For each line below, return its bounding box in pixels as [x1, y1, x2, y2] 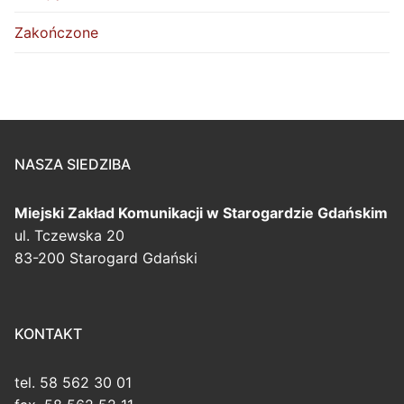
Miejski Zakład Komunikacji [14, 204, 207, 223]
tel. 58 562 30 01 [14, 373, 132, 392]
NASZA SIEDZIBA [14, 155, 131, 174]
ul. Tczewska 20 [14, 226, 124, 245]
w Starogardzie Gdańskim [207, 204, 388, 223]
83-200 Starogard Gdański [14, 249, 197, 268]
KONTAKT [14, 325, 82, 344]
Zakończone [14, 23, 98, 41]
